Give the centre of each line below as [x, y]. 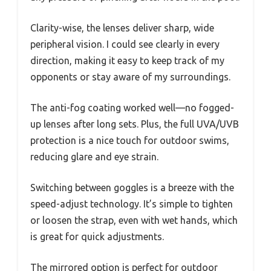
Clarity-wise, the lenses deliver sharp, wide [122, 28]
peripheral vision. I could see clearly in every [125, 44]
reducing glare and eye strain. [94, 157]
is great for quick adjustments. [97, 237]
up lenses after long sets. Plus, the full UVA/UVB [135, 124]
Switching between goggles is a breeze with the [132, 188]
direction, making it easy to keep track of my [127, 61]
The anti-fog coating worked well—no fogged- [132, 108]
